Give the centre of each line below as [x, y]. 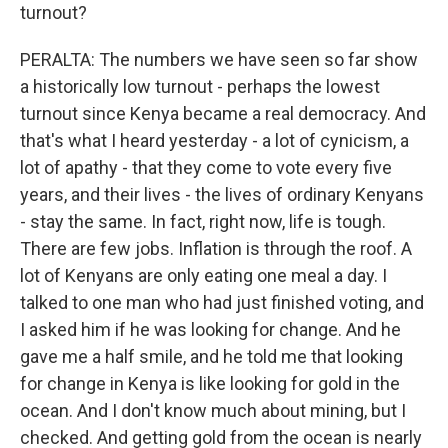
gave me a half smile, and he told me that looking [211, 356]
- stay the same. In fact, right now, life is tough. [203, 221]
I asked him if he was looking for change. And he [210, 329]
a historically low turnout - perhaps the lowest [200, 86]
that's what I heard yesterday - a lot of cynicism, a [214, 140]
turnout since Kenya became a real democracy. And [223, 113]
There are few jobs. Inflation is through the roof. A [216, 248]
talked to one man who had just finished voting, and [222, 302]
